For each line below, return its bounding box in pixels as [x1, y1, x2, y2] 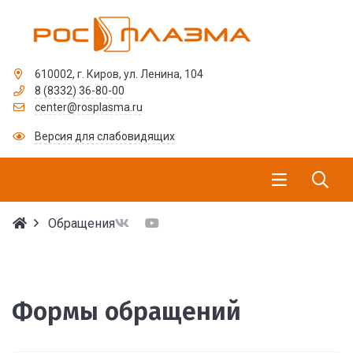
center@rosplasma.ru [34, 101, 143, 113]
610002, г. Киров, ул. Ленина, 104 [34, 68, 203, 80]
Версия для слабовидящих [34, 130, 175, 143]
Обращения [48, 216, 115, 231]
